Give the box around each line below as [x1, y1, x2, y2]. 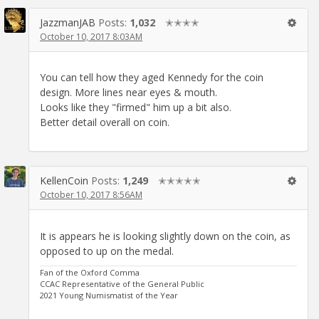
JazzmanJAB [40, 15, 95, 29]
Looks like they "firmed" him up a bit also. [40, 100, 231, 115]
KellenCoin [40, 174, 88, 188]
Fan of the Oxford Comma [40, 267, 140, 278]
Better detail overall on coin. [40, 115, 169, 130]
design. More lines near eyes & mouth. [40, 85, 217, 100]
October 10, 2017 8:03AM [40, 30, 142, 43]
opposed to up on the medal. [40, 244, 174, 258]
